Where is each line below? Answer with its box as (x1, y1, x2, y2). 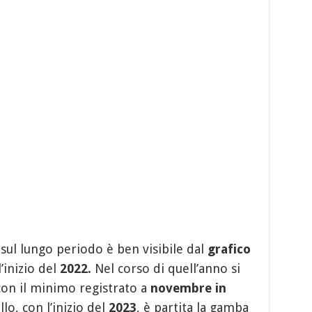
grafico (207, 241, 251, 256)
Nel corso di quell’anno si (91, 260, 240, 276)
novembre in (150, 280, 226, 295)
